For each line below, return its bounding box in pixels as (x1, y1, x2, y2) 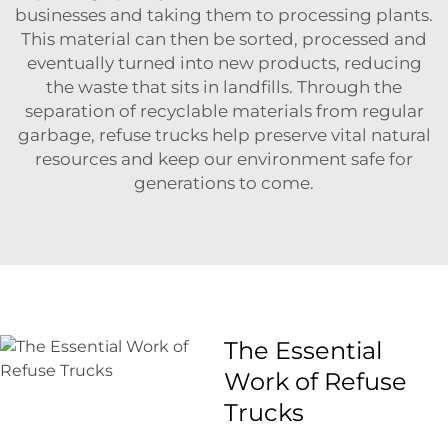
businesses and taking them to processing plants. (15, 5, 433, 25)
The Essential (224, 336, 382, 365)
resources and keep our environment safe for (35, 149, 413, 169)
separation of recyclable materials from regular (24, 101, 424, 121)
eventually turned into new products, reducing (26, 53, 422, 73)
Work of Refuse (224, 367, 407, 396)
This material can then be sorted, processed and (21, 29, 427, 49)
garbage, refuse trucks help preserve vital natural (17, 125, 431, 145)
